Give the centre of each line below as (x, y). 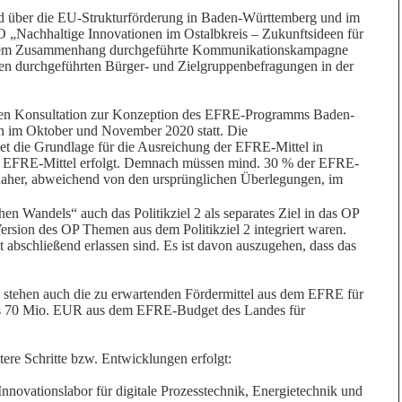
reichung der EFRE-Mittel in (242, 147)
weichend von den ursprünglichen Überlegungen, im (194, 179)
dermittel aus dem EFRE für (284, 294)
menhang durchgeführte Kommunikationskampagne (201, 50)
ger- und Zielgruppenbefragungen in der (240, 66)
